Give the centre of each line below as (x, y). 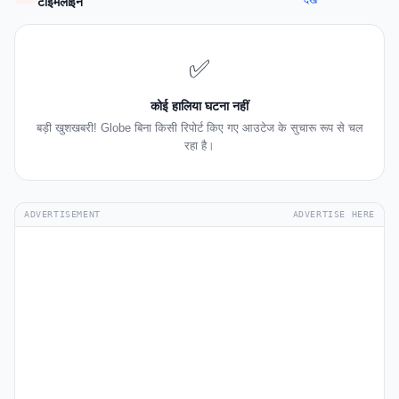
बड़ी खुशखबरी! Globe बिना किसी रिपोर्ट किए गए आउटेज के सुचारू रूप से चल (199, 128)
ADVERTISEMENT (62, 215)
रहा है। (199, 146)
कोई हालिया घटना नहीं (199, 106)
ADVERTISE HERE (334, 215)
